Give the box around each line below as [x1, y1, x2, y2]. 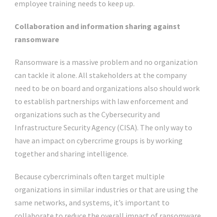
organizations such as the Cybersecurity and [15, 109, 160, 119]
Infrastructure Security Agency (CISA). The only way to [15, 123, 192, 132]
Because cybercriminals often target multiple [15, 171, 165, 181]
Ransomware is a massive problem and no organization [15, 57, 198, 67]
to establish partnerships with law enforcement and [15, 96, 188, 106]
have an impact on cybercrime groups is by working [15, 136, 183, 145]
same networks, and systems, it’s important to [15, 198, 170, 207]
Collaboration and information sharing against [15, 21, 180, 31]
